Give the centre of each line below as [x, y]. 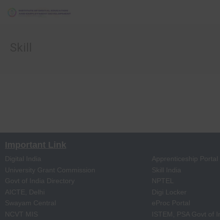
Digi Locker [169, 192]
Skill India [166, 170]
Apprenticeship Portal [185, 159]
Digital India [23, 159]
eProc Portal [171, 203]
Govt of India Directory [40, 181]
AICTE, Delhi [25, 192]
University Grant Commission [50, 170]
